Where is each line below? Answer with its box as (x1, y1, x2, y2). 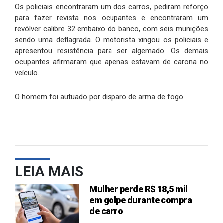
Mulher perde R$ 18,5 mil (89, 183, 188, 194)
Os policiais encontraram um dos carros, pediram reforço (15, 2, 208, 11)
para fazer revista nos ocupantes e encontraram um (15, 13, 208, 22)
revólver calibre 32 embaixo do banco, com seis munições (15, 24, 208, 33)
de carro (89, 205, 123, 216)
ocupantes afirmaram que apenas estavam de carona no (15, 57, 208, 66)
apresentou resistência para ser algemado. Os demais (15, 46, 208, 55)
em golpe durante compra (89, 194, 192, 205)
